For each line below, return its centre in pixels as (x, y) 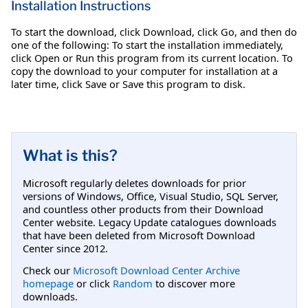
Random (133, 283)
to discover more (194, 283)
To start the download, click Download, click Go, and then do (154, 31)
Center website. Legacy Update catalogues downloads (150, 222)
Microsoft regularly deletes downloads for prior (134, 183)
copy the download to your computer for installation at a (144, 70)
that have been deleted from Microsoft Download (139, 235)
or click (93, 283)
